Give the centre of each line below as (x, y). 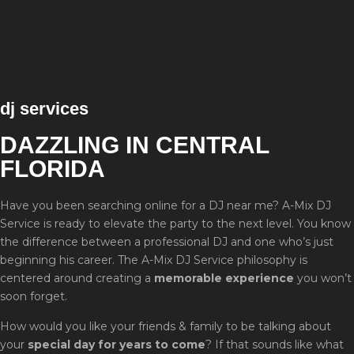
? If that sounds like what (275, 344)
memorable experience (224, 278)
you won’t (323, 278)
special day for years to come (117, 344)
